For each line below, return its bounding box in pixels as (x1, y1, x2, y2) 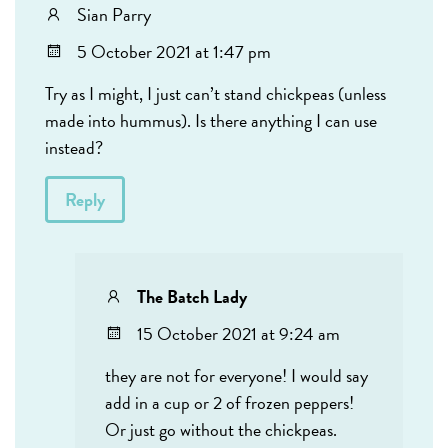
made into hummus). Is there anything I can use (45, 107, 377, 135)
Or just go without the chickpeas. (105, 416, 337, 444)
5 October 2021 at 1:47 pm (77, 38, 271, 66)
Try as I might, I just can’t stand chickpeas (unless (45, 80, 386, 108)
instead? (45, 134, 103, 162)
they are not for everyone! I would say (105, 362, 368, 390)
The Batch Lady (137, 283, 247, 311)
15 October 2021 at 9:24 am (137, 320, 340, 348)
